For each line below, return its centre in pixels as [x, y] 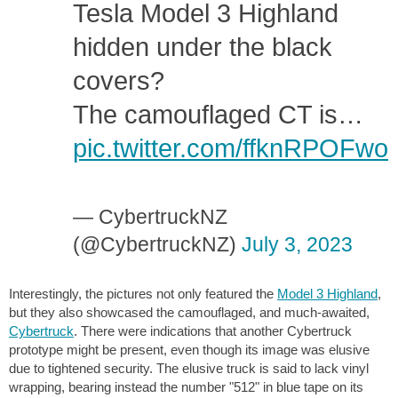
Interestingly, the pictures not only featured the [143, 293]
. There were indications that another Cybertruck [213, 330]
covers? [119, 81]
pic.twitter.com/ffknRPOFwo [231, 148]
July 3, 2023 [297, 245]
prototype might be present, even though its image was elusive [189, 349]
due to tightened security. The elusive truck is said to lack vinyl [189, 368]
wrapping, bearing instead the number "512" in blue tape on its [186, 386]
